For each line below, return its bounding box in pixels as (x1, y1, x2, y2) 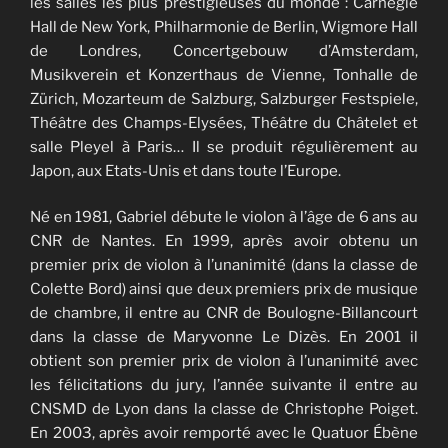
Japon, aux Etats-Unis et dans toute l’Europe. (30, 161, 344, 180)
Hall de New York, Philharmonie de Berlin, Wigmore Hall (30, 17, 418, 36)
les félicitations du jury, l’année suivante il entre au (30, 376, 418, 395)
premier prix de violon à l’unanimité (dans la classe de (30, 256, 418, 275)
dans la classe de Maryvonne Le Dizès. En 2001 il (30, 328, 418, 347)
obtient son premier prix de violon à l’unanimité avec (30, 352, 418, 371)
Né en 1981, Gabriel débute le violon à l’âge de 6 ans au (30, 208, 418, 227)
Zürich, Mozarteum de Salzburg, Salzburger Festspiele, (30, 89, 418, 108)
